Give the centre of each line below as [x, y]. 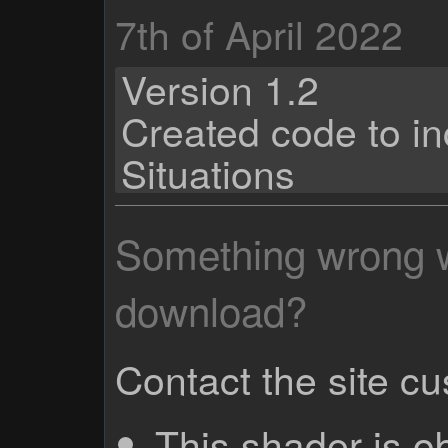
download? [211, 310]
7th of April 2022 [259, 32]
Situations [208, 171]
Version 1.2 [220, 87]
